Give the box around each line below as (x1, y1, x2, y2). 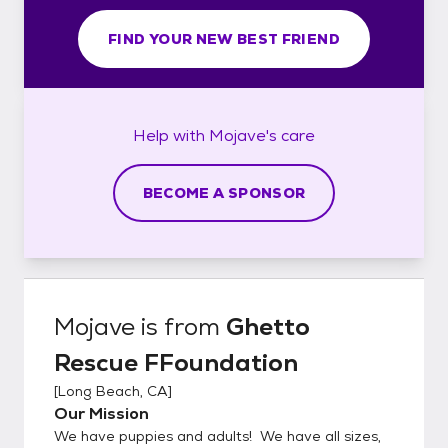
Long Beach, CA (58, 381, 168, 400)
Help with (133, 124, 209, 146)
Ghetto (226, 310, 310, 342)
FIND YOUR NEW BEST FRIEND (108, 29, 340, 48)
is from (135, 310, 226, 342)
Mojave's (209, 124, 277, 146)
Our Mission (54, 402, 149, 424)
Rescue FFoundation (54, 346, 298, 378)
